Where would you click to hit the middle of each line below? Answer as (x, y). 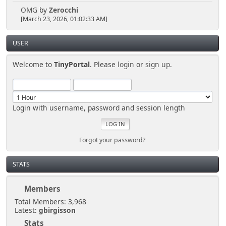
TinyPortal (72, 65)
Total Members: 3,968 (50, 202)
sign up (158, 65)
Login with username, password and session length (99, 108)
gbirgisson (57, 210)
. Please (104, 65)
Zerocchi (63, 10)
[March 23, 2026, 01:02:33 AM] (64, 19)
